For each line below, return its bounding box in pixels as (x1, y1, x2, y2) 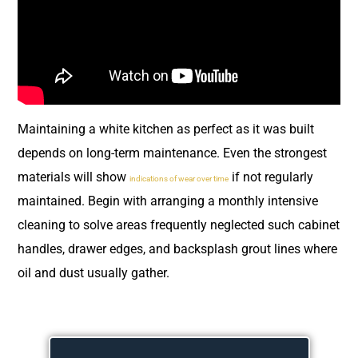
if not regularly (229, 169, 313, 185)
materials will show (18, 169, 129, 185)
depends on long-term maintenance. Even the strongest (18, 145, 327, 161)
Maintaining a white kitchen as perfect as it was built (18, 121, 314, 137)
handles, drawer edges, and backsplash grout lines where (18, 241, 337, 257)
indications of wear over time (129, 173, 229, 183)
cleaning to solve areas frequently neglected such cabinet (18, 217, 340, 233)
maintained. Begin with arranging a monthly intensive (18, 193, 318, 209)
